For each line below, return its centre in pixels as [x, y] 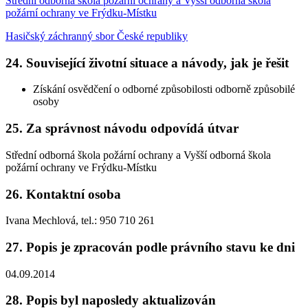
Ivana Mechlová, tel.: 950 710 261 [80, 221]
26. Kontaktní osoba [63, 194]
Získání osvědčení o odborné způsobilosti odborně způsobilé [164, 89]
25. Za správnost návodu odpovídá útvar [122, 129]
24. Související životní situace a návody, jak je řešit [147, 63]
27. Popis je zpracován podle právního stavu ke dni [150, 247]
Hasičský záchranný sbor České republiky [97, 36]
